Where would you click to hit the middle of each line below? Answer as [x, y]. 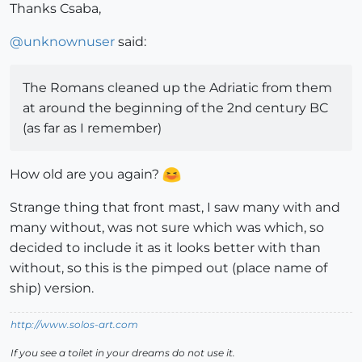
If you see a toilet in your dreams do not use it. [123, 353]
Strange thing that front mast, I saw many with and [175, 208]
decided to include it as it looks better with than [165, 248]
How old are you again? [86, 175]
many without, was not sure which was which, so [167, 228]
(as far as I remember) [92, 128]
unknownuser [69, 42]
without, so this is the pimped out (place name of [168, 268]
